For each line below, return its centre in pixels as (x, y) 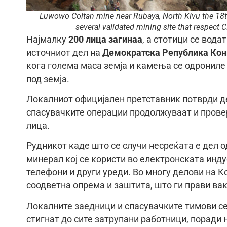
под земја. (48, 79)
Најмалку (47, 39)
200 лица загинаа (105, 39)
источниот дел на (64, 52)
